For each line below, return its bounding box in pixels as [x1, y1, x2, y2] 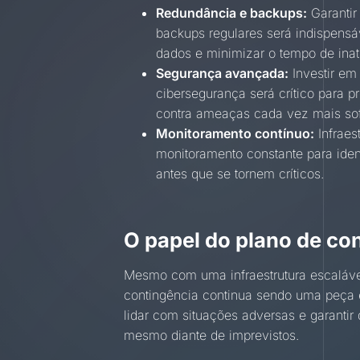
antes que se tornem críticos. [156, 166, 325, 182]
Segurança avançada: [156, 65, 289, 82]
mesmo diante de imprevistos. [124, 327, 300, 344]
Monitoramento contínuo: [156, 125, 315, 142]
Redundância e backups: [156, 5, 308, 22]
